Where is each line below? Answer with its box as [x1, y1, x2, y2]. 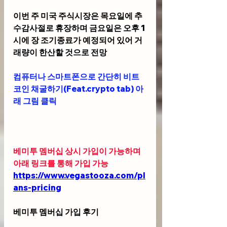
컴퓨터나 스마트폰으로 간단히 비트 [13, 71, 139, 82]
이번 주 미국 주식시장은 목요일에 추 [13, 11, 142, 21]
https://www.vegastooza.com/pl [13, 170, 145, 180]
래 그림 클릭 [13, 96, 57, 106]
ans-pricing [13, 182, 61, 193]
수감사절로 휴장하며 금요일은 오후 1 [13, 23, 145, 33]
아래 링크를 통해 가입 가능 [13, 158, 110, 168]
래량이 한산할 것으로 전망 [13, 47, 108, 58]
